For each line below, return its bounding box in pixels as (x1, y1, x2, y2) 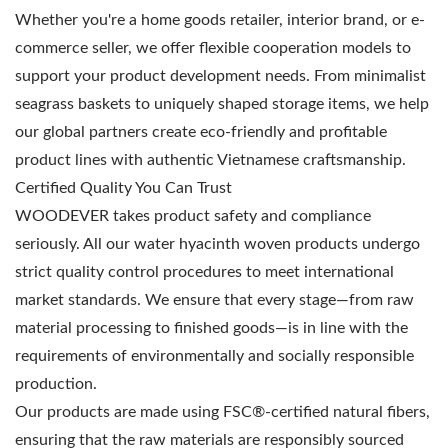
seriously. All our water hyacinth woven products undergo (15, 236, 420, 253)
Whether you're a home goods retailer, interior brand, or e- (15, 12, 425, 29)
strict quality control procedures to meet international (15, 264, 394, 281)
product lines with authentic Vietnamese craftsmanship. (15, 152, 406, 169)
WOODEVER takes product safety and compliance (15, 208, 371, 225)
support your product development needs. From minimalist (15, 68, 426, 85)
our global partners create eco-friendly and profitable (15, 124, 387, 141)
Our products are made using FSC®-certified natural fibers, (15, 404, 430, 421)
